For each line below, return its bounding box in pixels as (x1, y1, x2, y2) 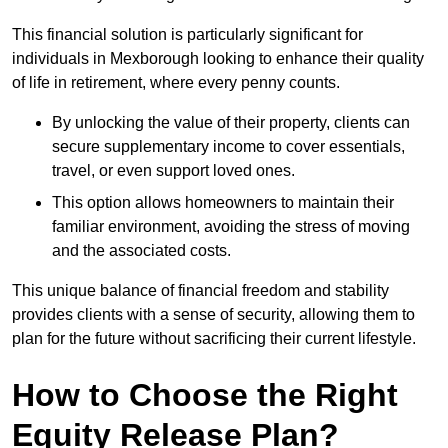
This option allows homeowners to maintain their (52, 194, 394, 212)
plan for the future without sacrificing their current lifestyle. (12, 330, 416, 348)
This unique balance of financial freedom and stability (12, 282, 389, 300)
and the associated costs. (52, 242, 231, 260)
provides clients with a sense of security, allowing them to (12, 306, 415, 324)
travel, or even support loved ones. (52, 162, 295, 180)
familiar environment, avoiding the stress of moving (52, 218, 410, 236)
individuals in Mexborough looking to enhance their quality (12, 50, 424, 68)
